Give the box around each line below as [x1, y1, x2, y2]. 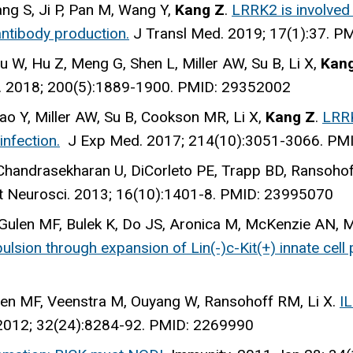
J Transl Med [133, 24, 221, 43]
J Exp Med [68, 131, 139, 150]
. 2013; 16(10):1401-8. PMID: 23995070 [67, 184, 333, 203]
